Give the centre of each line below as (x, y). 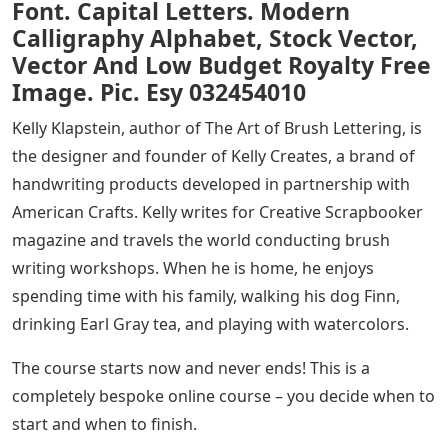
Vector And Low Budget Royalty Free (221, 65)
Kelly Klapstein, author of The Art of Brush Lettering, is (217, 128)
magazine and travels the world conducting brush (201, 240)
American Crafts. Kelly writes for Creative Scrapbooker (217, 212)
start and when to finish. (104, 424)
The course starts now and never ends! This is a (191, 368)
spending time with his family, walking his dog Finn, (206, 296)
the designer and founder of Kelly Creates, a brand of (213, 156)
